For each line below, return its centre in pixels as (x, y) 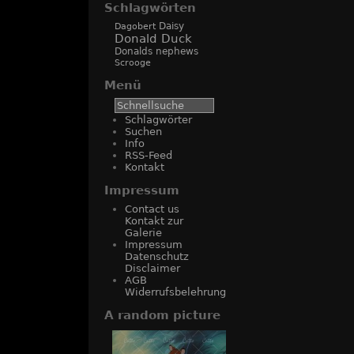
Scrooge (133, 62)
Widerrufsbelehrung (175, 292)
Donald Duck (153, 38)
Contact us (152, 209)
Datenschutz (157, 256)
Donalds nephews (156, 51)
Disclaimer (153, 268)
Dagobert (135, 26)
